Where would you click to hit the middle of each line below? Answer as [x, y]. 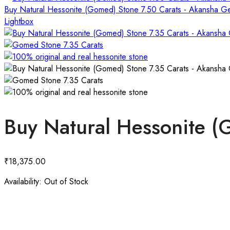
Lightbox [19, 21]
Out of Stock [65, 181]
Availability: [23, 181]
